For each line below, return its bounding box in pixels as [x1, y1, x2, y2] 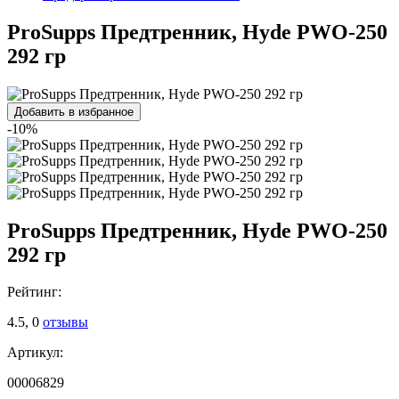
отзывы [43, 314, 88, 330]
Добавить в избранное [14, 104, 134, 118]
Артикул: [7, 345, 63, 361]
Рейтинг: [7, 284, 61, 300]
